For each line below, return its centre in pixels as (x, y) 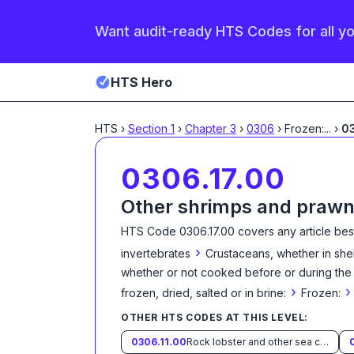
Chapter (207, 128)
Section (149, 128)
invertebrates (156, 253)
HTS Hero (141, 82)
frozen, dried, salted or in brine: (203, 293)
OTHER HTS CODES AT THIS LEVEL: (215, 317)
